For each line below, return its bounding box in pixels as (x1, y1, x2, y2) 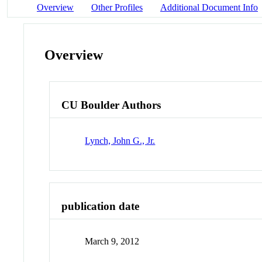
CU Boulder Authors (61, 99, 161, 112)
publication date (61, 199, 140, 212)
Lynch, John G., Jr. (85, 135, 156, 146)
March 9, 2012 (85, 236, 140, 247)
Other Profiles (91, 2, 143, 12)
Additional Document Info (160, 2, 258, 12)
